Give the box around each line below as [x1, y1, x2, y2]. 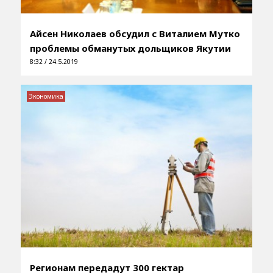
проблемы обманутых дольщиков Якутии [29, 42, 231, 55]
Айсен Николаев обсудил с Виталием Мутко [29, 27, 240, 40]
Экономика [28, 92, 63, 101]
